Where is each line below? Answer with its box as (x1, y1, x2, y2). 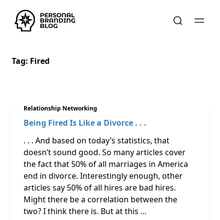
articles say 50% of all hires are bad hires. (24, 182, 176, 193)
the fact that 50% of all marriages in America (24, 159, 188, 169)
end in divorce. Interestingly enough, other (24, 170, 183, 181)
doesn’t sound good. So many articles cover (24, 147, 186, 158)
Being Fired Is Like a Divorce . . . (24, 117, 146, 128)
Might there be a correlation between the (24, 194, 177, 205)
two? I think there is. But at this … (24, 206, 147, 217)
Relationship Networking (24, 104, 97, 112)
